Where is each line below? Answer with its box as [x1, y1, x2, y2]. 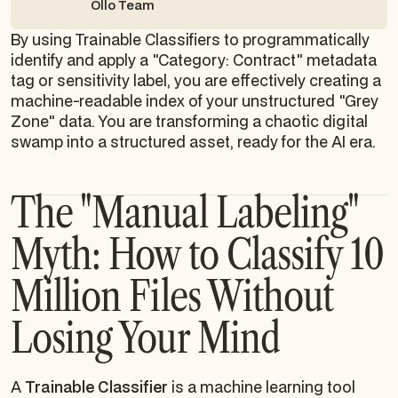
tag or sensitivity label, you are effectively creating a [11, 69, 381, 91]
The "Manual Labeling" [11, 186, 359, 238]
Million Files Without [11, 269, 334, 322]
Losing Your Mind [11, 311, 280, 363]
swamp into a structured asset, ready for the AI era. [11, 131, 376, 152]
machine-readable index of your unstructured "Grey [11, 90, 378, 111]
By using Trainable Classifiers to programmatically [11, 28, 370, 50]
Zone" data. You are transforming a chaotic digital [11, 110, 368, 131]
